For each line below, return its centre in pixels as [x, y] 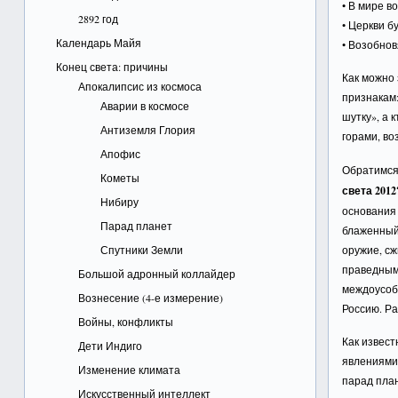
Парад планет [136, 226]
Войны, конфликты [125, 322]
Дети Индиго [110, 346]
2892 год [98, 19]
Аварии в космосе [144, 106]
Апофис [120, 154]
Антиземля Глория [147, 130]
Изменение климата [129, 370]
